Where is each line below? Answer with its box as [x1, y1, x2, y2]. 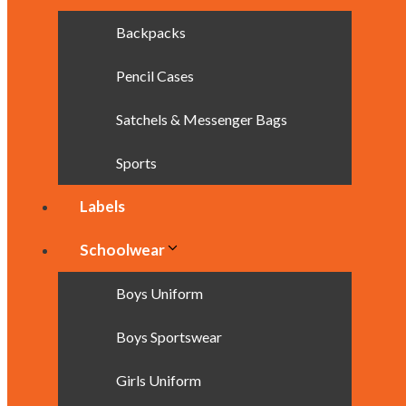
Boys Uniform [116, 285, 203, 302]
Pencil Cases [116, 67, 194, 84]
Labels [80, 197, 125, 216]
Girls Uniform [116, 372, 201, 389]
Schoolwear [80, 240, 165, 259]
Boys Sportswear [116, 328, 222, 345]
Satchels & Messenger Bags [116, 111, 287, 128]
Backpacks [116, 24, 186, 41]
